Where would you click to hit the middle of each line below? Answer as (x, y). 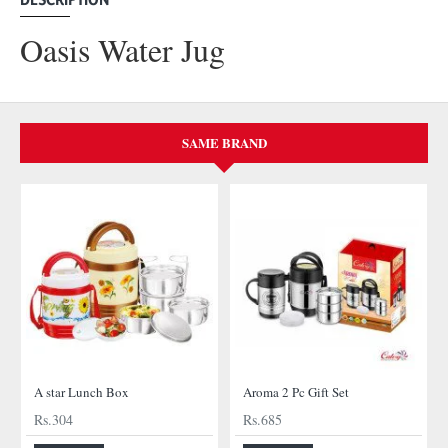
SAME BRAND (224, 143)
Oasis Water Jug (122, 50)
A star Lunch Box (81, 392)
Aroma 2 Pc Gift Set (296, 392)
